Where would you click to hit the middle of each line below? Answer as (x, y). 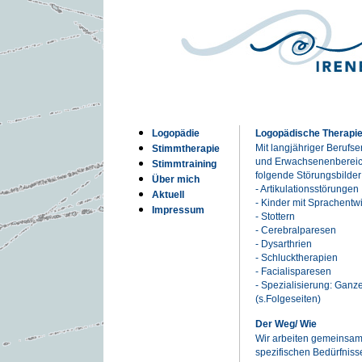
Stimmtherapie (185, 149)
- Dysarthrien (283, 244)
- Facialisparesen (293, 271)
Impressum (178, 210)
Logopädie (175, 133)
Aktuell (168, 195)
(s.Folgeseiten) (288, 299)
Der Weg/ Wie (286, 324)
